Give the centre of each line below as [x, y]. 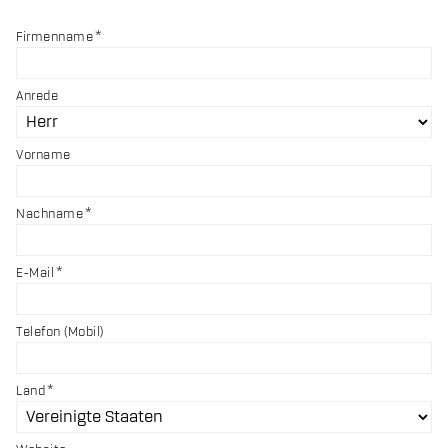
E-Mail [35, 273]
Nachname [49, 214]
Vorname [43, 155]
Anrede [37, 96]
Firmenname [54, 37]
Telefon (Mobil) [60, 332]
